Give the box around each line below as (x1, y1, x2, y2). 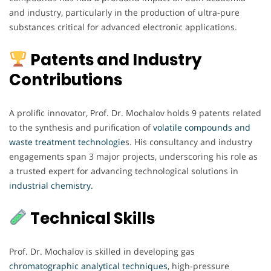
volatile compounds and (151, 121, 250, 133)
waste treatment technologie (9, 135, 125, 148)
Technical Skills (27, 207, 155, 229)
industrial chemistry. (9, 179, 93, 191)
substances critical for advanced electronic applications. (9, 21, 237, 33)
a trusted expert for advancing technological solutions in (9, 165, 238, 177)
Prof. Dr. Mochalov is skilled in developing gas (9, 245, 195, 257)
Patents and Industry (27, 48, 201, 71)
